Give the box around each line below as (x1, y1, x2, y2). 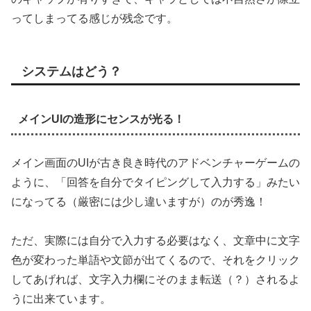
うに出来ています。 (11, 293, 111, 305)
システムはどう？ (22, 65, 121, 79)
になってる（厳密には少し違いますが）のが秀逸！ (11, 195, 267, 208)
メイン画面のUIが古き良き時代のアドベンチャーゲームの (11, 156, 300, 169)
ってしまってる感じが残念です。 (11, 12, 178, 25)
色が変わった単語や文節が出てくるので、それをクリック (11, 254, 300, 267)
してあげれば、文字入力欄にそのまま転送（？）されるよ (11, 274, 300, 286)
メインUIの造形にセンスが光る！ (17, 113, 185, 126)
